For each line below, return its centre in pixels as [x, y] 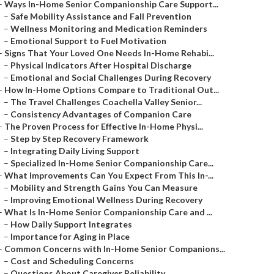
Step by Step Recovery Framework [80, 139]
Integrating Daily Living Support [75, 151]
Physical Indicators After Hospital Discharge [101, 65]
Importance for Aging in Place [70, 236]
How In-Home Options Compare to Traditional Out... [112, 90]
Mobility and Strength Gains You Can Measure [104, 187]
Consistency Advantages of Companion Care [101, 114]
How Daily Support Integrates [71, 224]
